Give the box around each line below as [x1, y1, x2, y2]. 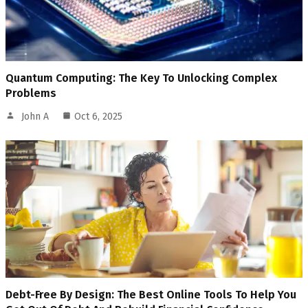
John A [21, 111, 49, 123]
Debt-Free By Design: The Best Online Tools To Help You [5, 288, 296, 302]
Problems [5, 87, 56, 100]
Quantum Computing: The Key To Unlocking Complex [5, 71, 277, 85]
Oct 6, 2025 [74, 111, 122, 123]
